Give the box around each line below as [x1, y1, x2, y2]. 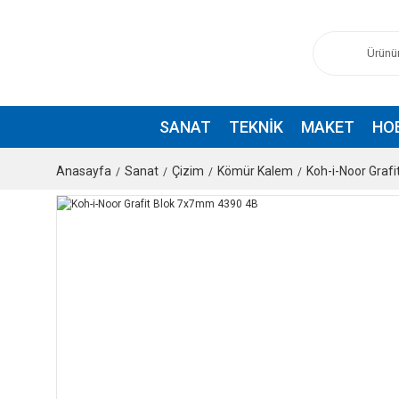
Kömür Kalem [217, 164, 293, 178]
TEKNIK [228, 118, 283, 136]
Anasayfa [56, 164, 111, 178]
